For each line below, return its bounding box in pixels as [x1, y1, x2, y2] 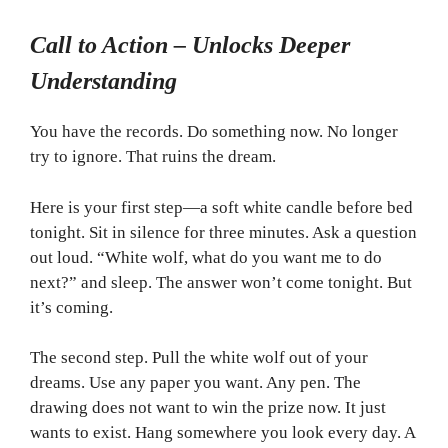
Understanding [30, 68, 177, 95]
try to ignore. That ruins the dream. [30, 147, 276, 167]
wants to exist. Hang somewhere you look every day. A [30, 423, 415, 443]
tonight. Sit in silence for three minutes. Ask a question [30, 222, 417, 242]
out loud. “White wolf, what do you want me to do [30, 247, 382, 267]
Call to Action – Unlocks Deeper [30, 32, 350, 59]
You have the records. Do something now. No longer [30, 122, 398, 142]
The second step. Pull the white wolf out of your [30, 348, 368, 368]
